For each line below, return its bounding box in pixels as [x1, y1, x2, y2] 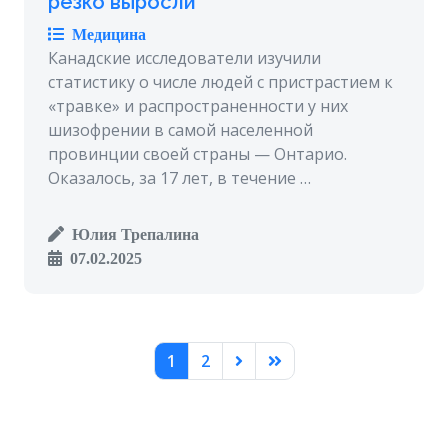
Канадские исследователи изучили [48, 47, 321, 70]
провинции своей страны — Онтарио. [48, 143, 347, 166]
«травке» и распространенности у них [48, 95, 348, 118]
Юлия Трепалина [64, 226, 199, 243]
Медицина [64, 26, 146, 43]
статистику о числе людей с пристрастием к [48, 71, 393, 94]
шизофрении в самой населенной [48, 119, 313, 142]
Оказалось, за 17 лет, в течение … [48, 167, 311, 190]
